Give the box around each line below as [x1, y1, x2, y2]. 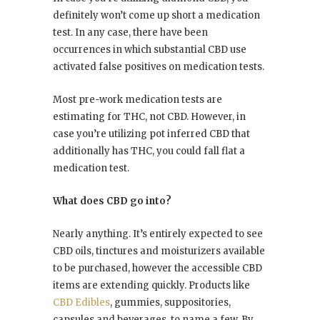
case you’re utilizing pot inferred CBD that [53, 127, 250, 140]
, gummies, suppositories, [110, 296, 231, 309]
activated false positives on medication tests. [53, 60, 264, 73]
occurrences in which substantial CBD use [53, 43, 246, 56]
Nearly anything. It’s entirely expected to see [53, 227, 263, 240]
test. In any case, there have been [53, 26, 208, 39]
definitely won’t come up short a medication [53, 9, 260, 21]
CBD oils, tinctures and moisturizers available [53, 244, 265, 257]
